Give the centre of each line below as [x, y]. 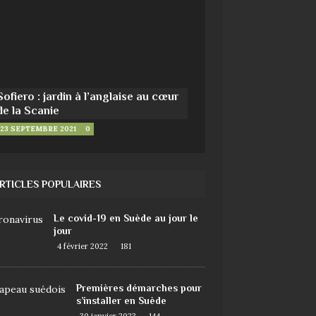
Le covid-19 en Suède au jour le [126, 218]
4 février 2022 [82, 247]
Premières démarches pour [139, 288]
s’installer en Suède [121, 301]
